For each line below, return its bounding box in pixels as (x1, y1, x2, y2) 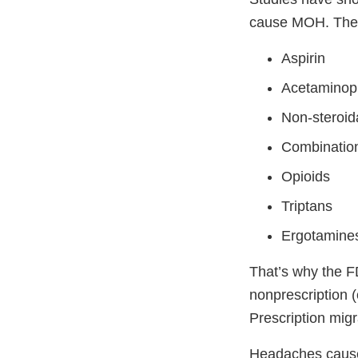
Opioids (281, 168, 330, 185)
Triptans (281, 197, 332, 214)
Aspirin (281, 50, 325, 66)
